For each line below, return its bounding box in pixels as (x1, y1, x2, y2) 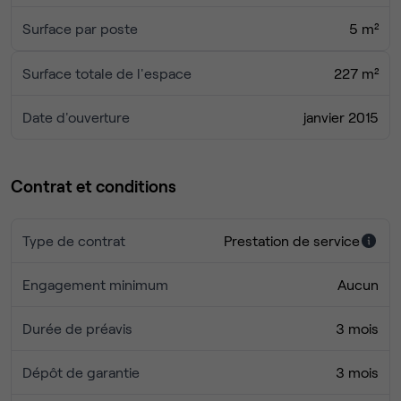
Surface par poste (22, 20, 138, 38)
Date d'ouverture (22, 108, 130, 126)
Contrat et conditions (11, 175, 176, 197)
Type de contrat (22, 232, 125, 250)
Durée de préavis (22, 320, 132, 337)
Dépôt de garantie (22, 363, 140, 381)
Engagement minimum (22, 276, 168, 294)
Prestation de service (224, 232, 360, 250)
